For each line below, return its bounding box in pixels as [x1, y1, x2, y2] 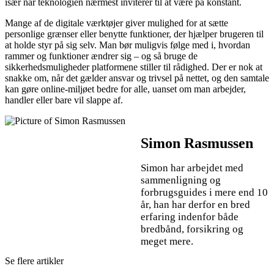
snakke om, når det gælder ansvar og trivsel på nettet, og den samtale [5, 73, 269, 84]
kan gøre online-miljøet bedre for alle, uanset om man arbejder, [5, 84, 246, 95]
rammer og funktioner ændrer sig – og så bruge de [5, 51, 198, 62]
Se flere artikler [5, 255, 64, 266]
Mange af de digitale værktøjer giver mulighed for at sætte [5, 18, 228, 29]
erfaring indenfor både [141, 211, 239, 223]
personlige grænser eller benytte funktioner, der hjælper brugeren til [5, 29, 264, 40]
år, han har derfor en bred [141, 199, 250, 211]
